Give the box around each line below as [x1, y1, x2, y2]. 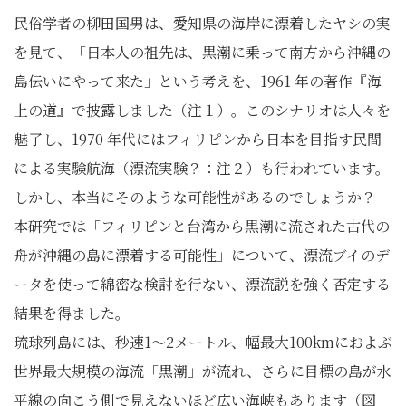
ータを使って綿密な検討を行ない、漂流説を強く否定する [14, 273, 391, 295]
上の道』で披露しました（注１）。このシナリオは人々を [14, 99, 391, 121]
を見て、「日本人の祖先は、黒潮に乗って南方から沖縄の [14, 41, 391, 63]
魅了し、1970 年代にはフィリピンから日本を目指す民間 [14, 128, 382, 150]
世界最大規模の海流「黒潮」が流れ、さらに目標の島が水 [14, 360, 391, 382]
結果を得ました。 [14, 302, 130, 324]
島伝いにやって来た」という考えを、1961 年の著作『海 [14, 70, 382, 92]
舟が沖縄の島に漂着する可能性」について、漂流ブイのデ [14, 244, 390, 266]
